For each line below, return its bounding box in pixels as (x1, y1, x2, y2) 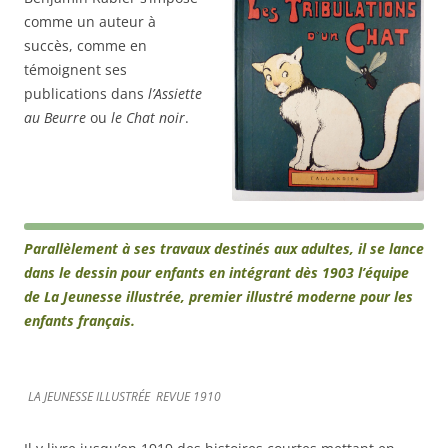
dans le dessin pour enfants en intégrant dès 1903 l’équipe (24, 262, 409, 282)
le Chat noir (111, 108, 185, 128)
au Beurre (24, 108, 86, 128)
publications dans (24, 84, 148, 104)
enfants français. (24, 310, 135, 330)
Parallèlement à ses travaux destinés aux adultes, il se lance (24, 238, 424, 258)
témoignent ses (24, 60, 127, 80)
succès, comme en (24, 36, 147, 56)
